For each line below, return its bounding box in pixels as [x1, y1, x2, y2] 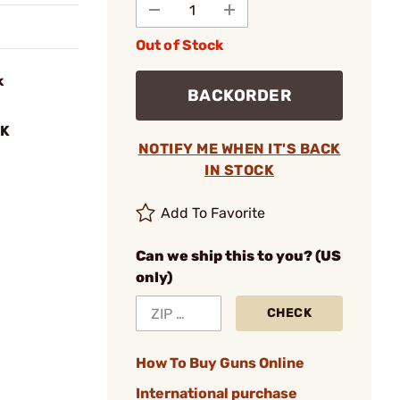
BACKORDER [187, 86, 292, 105]
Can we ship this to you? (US [136, 247, 341, 264]
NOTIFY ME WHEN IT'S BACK [137, 140, 341, 157]
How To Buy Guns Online [136, 354, 304, 371]
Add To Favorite [161, 204, 266, 221]
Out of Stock [136, 37, 224, 54]
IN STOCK [204, 162, 274, 179]
